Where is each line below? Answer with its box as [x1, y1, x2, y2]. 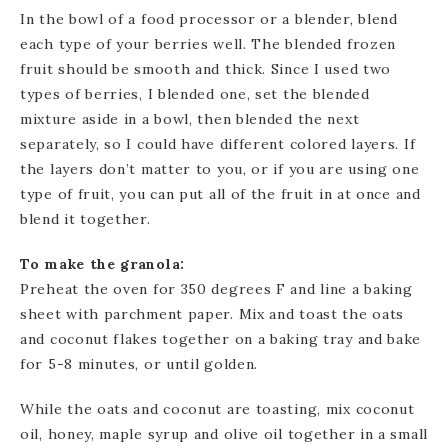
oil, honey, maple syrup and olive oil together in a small [20, 424, 428, 443]
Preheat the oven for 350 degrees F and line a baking [20, 279, 413, 298]
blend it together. [20, 209, 151, 228]
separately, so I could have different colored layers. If [20, 134, 416, 153]
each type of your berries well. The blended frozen [20, 34, 397, 53]
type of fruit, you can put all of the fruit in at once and [20, 184, 421, 203]
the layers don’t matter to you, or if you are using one [20, 159, 420, 178]
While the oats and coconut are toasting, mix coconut [20, 399, 415, 418]
